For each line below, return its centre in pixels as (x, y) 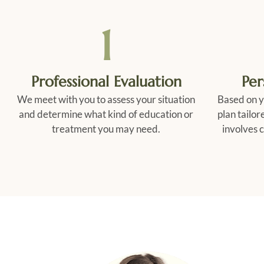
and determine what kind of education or (106, 114)
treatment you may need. (106, 128)
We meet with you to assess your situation (106, 99)
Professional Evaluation (106, 81)
